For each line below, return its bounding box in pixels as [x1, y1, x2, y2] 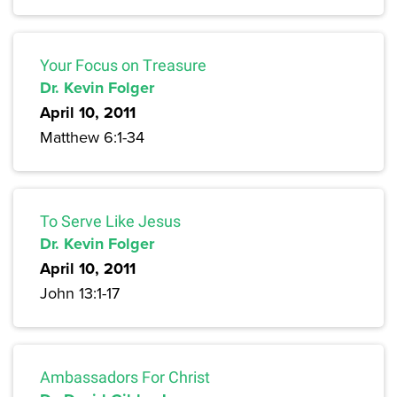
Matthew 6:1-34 [40, 126, 144, 149]
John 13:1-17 [40, 282, 120, 305]
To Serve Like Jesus [40, 212, 181, 231]
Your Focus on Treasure [40, 56, 206, 75]
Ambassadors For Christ [40, 368, 210, 387]
